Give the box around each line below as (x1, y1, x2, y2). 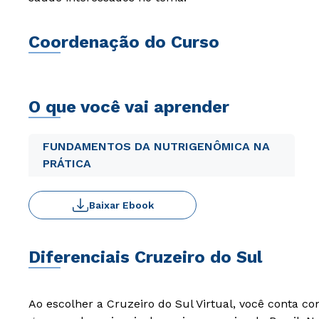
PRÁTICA (43, 157, 91, 170)
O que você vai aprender (28, 97, 229, 117)
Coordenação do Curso (28, 32, 219, 52)
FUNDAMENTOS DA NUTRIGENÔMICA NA (43, 140, 270, 153)
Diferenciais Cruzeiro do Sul (28, 247, 262, 267)
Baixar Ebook (88, 199, 154, 211)
